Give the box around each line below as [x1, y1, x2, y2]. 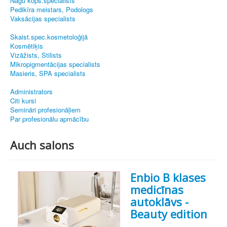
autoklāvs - [130, 194, 188, 210]
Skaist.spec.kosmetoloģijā [10, 32, 88, 42]
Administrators [10, 87, 53, 97]
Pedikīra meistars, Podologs [10, 5, 93, 15]
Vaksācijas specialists [10, 14, 75, 24]
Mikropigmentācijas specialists [10, 59, 100, 69]
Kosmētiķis [10, 41, 43, 51]
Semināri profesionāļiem [10, 105, 81, 115]
